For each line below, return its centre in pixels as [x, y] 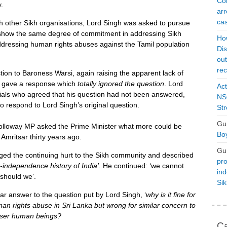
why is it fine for [171, 194]
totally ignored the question [121, 84]
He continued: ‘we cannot [143, 165]
